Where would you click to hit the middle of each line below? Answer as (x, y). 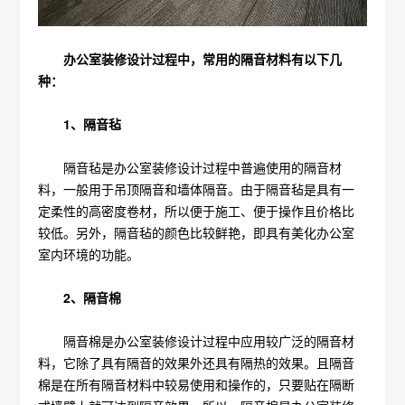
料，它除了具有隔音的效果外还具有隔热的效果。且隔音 (197, 363)
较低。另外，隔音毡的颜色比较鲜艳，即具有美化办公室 (197, 232)
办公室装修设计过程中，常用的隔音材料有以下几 (190, 59)
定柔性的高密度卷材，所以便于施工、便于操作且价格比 (197, 211)
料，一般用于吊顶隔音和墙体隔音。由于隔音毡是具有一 (197, 189)
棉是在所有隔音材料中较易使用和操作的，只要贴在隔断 (197, 384)
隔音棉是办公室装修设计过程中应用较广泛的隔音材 (197, 341)
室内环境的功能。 (89, 254)
